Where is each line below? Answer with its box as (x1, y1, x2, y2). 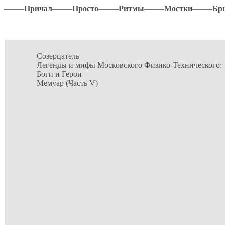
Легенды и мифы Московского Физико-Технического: (37, 61, 222, 69)
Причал (24, 4, 52, 13)
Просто (72, 4, 98, 13)
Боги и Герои (37, 70, 82, 78)
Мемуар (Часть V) (37, 79, 98, 87)
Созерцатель (37, 52, 79, 60)
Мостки (164, 4, 192, 13)
